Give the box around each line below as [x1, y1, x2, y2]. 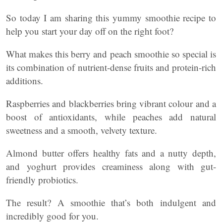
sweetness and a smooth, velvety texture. [6, 124, 157, 136]
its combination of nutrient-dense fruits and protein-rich [6, 61, 216, 73]
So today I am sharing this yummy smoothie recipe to [6, 11, 216, 24]
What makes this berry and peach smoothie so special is [6, 48, 216, 60]
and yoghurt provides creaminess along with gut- [6, 160, 216, 172]
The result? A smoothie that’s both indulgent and [6, 196, 216, 209]
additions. [6, 74, 43, 87]
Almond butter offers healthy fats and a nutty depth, [6, 147, 216, 159]
